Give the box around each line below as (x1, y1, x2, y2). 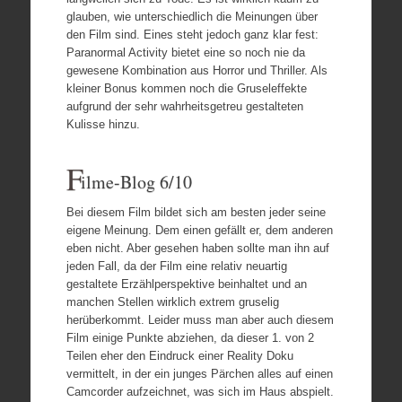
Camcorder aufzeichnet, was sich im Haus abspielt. (66, 384, 334, 398)
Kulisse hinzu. (66, 117, 140, 131)
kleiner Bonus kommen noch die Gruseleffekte (66, 81, 307, 95)
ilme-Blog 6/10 (80, 169, 192, 194)
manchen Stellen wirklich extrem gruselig (66, 294, 279, 309)
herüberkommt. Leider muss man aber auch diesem (66, 312, 334, 327)
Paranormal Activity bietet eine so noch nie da (66, 45, 305, 59)
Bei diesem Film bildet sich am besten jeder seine (66, 205, 326, 219)
